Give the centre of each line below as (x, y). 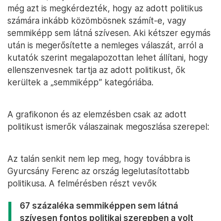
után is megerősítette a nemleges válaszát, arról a (105, 45)
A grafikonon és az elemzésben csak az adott (97, 114)
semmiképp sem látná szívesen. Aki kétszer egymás (109, 33)
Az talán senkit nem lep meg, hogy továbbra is (99, 159)
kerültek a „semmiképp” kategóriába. (80, 82)
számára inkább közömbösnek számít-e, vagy (97, 21)
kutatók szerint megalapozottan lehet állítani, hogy (108, 58)
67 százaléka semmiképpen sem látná (99, 206)
